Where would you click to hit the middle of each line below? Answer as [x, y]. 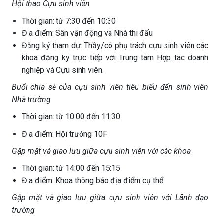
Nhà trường [31, 99]
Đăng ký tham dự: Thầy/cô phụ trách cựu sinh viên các [115, 45]
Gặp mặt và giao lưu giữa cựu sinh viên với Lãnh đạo [110, 198]
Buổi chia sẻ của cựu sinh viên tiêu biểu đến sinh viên [110, 87]
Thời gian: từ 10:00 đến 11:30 [71, 117]
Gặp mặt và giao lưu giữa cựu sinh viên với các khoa [101, 151]
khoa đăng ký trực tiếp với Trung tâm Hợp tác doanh [115, 58]
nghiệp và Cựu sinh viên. [63, 70]
